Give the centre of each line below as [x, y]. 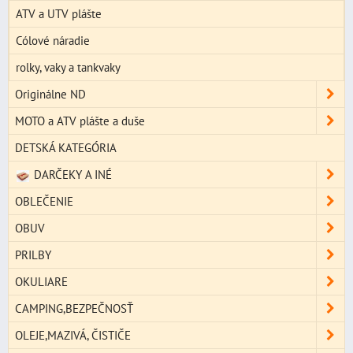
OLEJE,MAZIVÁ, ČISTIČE [73, 335]
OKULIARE [41, 282]
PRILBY [33, 255]
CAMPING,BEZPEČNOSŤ [74, 308]
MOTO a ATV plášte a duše [80, 121]
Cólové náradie [53, 41]
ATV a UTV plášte [59, 14]
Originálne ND [50, 94]
